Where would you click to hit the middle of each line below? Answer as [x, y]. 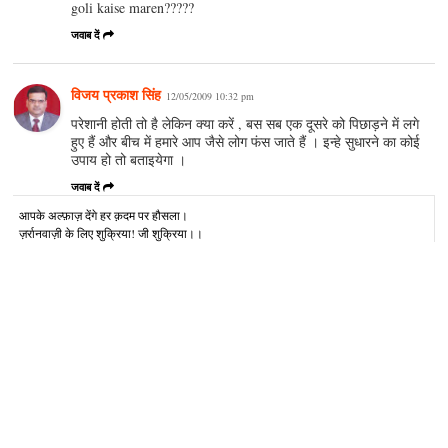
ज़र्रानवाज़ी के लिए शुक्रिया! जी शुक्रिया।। [111, 233]
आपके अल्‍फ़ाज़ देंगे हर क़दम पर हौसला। [104, 215]
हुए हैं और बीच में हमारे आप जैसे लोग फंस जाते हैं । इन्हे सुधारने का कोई [246, 142]
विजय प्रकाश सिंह [116, 95]
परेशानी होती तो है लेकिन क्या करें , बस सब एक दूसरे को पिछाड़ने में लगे [245, 124]
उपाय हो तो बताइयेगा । [129, 160]
